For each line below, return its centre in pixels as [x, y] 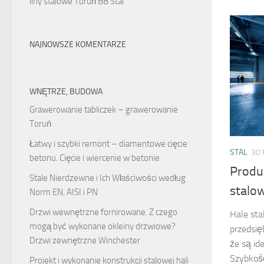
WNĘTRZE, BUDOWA [66, 92]
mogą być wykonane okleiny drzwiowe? [103, 226]
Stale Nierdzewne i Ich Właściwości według [108, 178]
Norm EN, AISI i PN [64, 192]
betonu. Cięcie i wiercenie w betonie [95, 158]
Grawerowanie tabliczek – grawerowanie [104, 110]
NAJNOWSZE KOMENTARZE [78, 44]
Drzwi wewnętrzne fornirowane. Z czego [103, 212]
